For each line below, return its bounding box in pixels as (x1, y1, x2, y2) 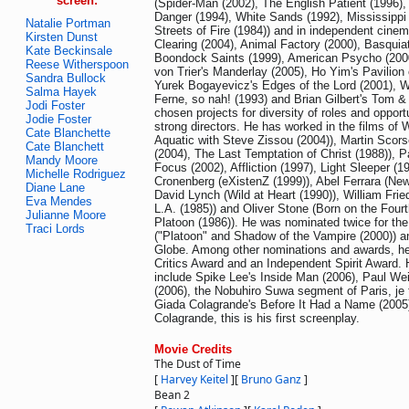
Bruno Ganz (241, 372, 301, 387)
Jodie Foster (26, 112, 91, 126)
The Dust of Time (154, 356, 241, 372)
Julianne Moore (26, 208, 106, 222)
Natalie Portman (26, 16, 110, 30)
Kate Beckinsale (26, 44, 112, 58)
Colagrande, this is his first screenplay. (154, 311, 360, 325)
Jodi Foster (26, 99, 85, 112)
